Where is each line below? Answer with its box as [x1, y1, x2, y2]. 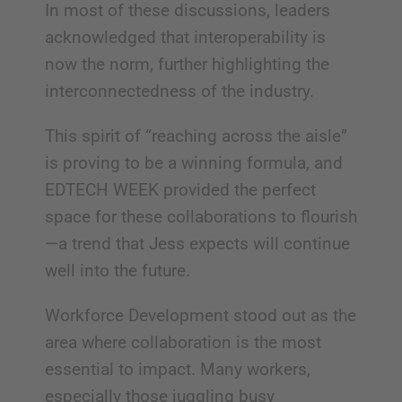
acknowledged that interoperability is [44, 26, 326, 48]
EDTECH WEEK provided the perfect [44, 179, 316, 200]
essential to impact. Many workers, [44, 358, 310, 380]
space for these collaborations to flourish [44, 205, 357, 227]
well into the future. [44, 259, 190, 281]
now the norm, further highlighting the [44, 53, 329, 74]
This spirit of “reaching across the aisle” [44, 125, 347, 146]
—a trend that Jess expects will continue [44, 232, 350, 254]
